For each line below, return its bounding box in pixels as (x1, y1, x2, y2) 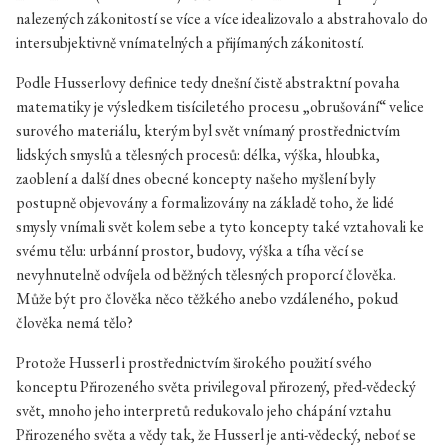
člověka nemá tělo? (16, 312, 133, 333)
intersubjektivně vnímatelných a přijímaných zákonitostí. (16, 32, 364, 53)
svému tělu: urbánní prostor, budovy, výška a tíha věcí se (16, 240, 364, 261)
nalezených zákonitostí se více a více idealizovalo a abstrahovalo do (16, 8, 428, 29)
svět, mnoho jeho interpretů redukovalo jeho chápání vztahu (16, 400, 391, 421)
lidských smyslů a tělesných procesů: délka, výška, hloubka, (16, 144, 380, 165)
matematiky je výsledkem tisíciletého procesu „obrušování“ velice (16, 96, 424, 117)
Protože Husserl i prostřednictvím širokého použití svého (16, 352, 372, 373)
